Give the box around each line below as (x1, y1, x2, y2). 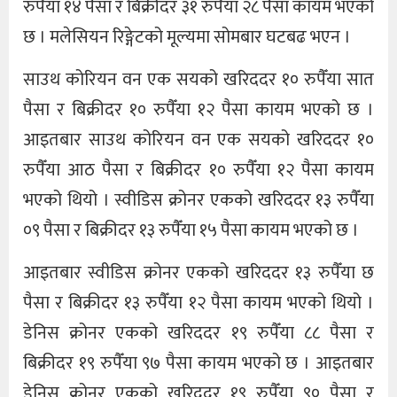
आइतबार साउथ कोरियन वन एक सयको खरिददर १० (23, 124, 374, 155)
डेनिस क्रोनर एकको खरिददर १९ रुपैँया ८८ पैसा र (23, 318, 374, 349)
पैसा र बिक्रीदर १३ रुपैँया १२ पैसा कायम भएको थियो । (23, 288, 374, 319)
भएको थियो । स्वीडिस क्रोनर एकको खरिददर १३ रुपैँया (23, 184, 374, 215)
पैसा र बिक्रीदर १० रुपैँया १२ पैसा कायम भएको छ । (23, 94, 374, 125)
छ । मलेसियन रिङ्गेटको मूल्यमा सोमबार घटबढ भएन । (23, 21, 351, 52)
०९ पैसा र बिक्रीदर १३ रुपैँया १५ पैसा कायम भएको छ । (23, 214, 359, 245)
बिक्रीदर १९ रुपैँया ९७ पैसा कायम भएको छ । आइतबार (23, 348, 374, 379)
